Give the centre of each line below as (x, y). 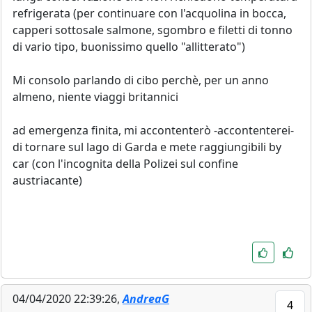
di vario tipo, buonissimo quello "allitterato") (129, 46)
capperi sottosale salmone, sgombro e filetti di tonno (153, 30)
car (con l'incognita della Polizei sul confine (125, 163)
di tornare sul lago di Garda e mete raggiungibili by (147, 147)
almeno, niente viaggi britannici (95, 96)
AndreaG (146, 298)
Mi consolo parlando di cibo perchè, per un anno (141, 80)
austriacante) (47, 180)
